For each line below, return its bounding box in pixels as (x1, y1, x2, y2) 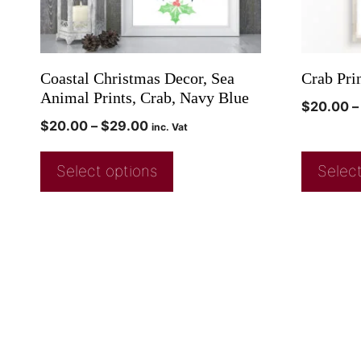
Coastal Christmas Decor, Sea (40, 69, 234, 88)
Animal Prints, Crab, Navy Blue (40, 89, 249, 107)
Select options (56, 162, 157, 181)
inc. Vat (151, 121, 188, 134)
